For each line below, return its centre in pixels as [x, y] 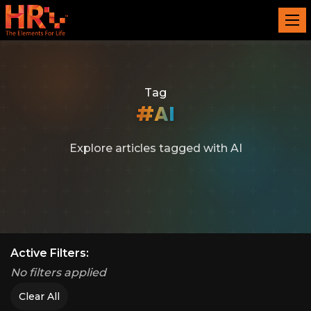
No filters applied [58, 272]
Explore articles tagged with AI [155, 148]
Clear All [39, 296]
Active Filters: [50, 253]
